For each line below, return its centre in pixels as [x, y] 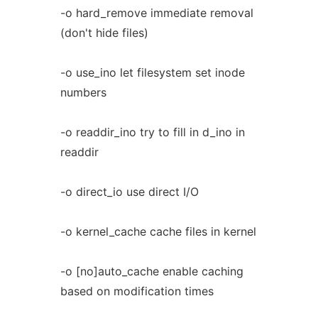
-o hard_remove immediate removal [157, 13]
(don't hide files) [104, 33]
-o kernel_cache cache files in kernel [158, 231]
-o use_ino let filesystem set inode [152, 72]
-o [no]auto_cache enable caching [152, 271]
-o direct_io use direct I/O [129, 192]
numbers [83, 92]
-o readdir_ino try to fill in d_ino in [152, 132]
